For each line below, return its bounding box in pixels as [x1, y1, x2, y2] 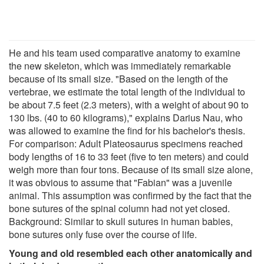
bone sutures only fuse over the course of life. [9, 227, 197, 241]
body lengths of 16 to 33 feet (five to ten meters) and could [9, 149, 249, 163]
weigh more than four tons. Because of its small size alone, [9, 162, 253, 176]
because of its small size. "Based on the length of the [9, 71, 228, 85]
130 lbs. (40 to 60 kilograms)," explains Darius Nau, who [9, 110, 243, 124]
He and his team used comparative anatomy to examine [9, 45, 240, 60]
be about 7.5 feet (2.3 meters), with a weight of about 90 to [9, 97, 249, 111]
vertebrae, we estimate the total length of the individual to [9, 84, 245, 98]
